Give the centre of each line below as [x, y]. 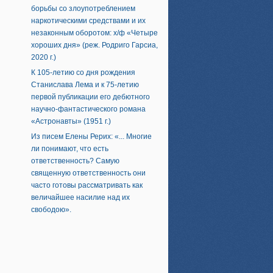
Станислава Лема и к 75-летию [85, 85]
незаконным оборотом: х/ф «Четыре [94, 33]
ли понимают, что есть [70, 149]
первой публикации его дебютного [90, 97]
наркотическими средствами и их [88, 21]
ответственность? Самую [75, 161]
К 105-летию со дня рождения [83, 73]
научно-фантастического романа [88, 109]
